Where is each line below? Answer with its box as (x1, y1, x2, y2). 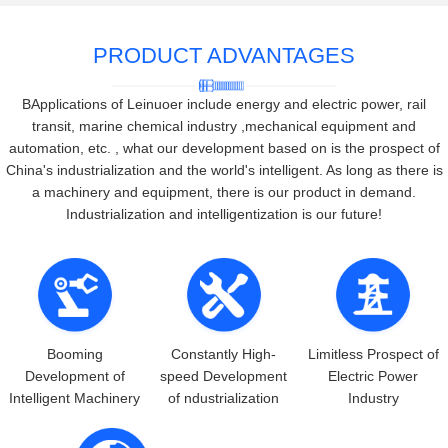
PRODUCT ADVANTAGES (93, 43, 355, 69)
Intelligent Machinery (9, 389, 141, 406)
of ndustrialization (168, 389, 280, 406)
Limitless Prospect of (307, 345, 439, 362)
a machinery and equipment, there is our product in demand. (32, 183, 416, 200)
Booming (46, 345, 103, 362)
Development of (24, 367, 125, 384)
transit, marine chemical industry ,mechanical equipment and (32, 117, 416, 134)
